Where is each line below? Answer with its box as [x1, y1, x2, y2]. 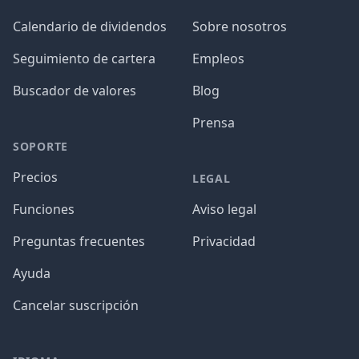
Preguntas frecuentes [13, 232, 145, 250]
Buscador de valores [13, 82, 136, 99]
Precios [13, 168, 58, 186]
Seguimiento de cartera [13, 50, 155, 67]
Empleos [192, 50, 244, 67]
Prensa [192, 114, 235, 131]
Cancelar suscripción [13, 296, 139, 314]
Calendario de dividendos [13, 18, 167, 35]
